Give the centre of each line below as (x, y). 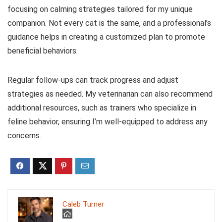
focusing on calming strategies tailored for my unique (100, 9)
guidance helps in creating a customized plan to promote (106, 37)
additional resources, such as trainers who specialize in (102, 108)
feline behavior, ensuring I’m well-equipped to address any (108, 121)
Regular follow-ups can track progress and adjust (93, 80)
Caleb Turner (83, 204)
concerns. (24, 135)
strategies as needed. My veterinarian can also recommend (110, 94)
